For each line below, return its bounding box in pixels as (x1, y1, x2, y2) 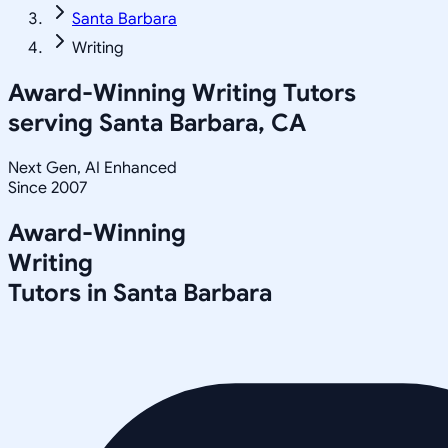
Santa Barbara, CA (99, 107, 306, 138)
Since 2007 (8, 177, 87, 198)
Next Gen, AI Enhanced (8, 157, 177, 178)
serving (8, 107, 99, 138)
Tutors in (8, 277, 113, 308)
